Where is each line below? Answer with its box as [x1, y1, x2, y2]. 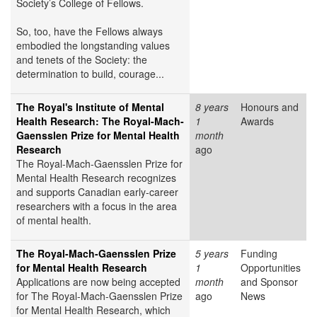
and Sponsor [241, 275, 298, 289]
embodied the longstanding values [16, 38, 170, 53]
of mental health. [16, 213, 91, 228]
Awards [241, 114, 274, 129]
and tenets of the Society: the [16, 52, 147, 67]
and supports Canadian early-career [16, 185, 178, 200]
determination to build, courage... [16, 67, 164, 81]
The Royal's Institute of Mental [16, 100, 164, 115]
